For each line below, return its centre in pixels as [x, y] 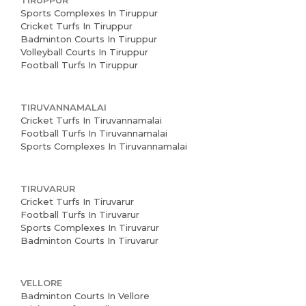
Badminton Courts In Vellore [85, 296]
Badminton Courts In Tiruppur [89, 39]
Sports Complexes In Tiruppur [89, 13]
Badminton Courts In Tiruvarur [89, 240]
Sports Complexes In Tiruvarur [90, 227]
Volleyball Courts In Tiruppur [84, 52]
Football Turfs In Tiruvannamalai [94, 133]
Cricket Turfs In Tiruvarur [77, 201]
